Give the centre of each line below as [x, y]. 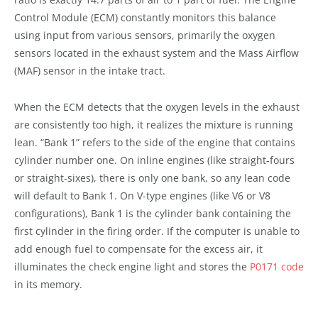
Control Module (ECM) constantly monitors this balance [145, 17]
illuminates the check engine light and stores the [132, 266]
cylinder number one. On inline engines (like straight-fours [154, 160]
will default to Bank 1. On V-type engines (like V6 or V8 [142, 195]
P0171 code [277, 266]
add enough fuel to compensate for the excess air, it [138, 248]
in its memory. [48, 284]
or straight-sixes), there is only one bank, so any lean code [152, 177]
